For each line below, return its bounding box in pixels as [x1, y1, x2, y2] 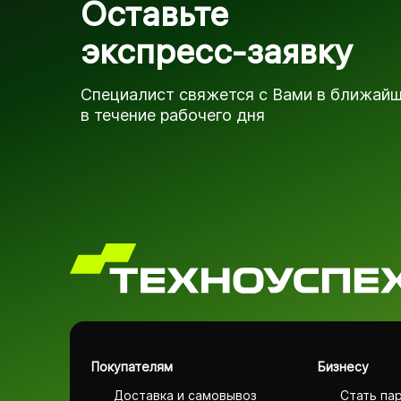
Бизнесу [317, 359, 369, 375]
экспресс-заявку [81, 30, 353, 73]
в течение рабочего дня [81, 106, 265, 125]
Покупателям [91, 359, 173, 375]
